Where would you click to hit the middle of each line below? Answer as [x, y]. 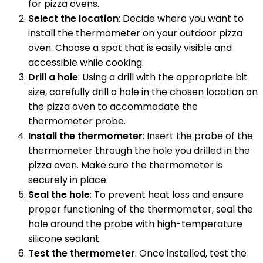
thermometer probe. [77, 122]
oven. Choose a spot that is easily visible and [130, 48]
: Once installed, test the [191, 254]
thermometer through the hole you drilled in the [139, 151]
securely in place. [68, 180]
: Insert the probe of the [198, 136]
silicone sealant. [65, 239]
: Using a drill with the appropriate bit [163, 77]
